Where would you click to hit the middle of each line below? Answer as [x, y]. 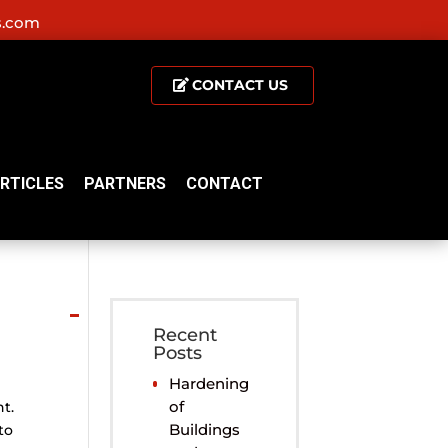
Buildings [204, 430]
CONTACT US [239, 85]
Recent [185, 335]
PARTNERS [124, 184]
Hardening [208, 384]
